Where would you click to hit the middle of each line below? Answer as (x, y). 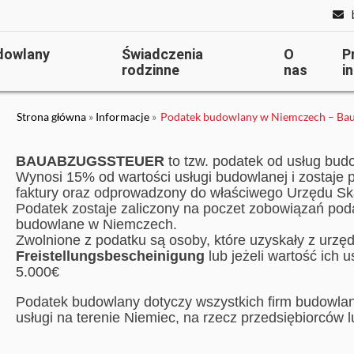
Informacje (122, 117)
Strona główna (51, 117)
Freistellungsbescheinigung (110, 256)
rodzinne (150, 70)
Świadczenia (162, 55)
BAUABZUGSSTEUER (90, 161)
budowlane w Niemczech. (96, 224)
